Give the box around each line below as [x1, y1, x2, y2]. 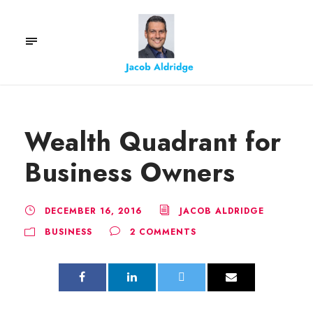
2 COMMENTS [130, 225, 196, 238]
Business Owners [24, 153, 235, 191]
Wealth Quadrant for [24, 122, 282, 161]
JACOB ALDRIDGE [180, 204, 264, 217]
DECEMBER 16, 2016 [45, 204, 142, 217]
